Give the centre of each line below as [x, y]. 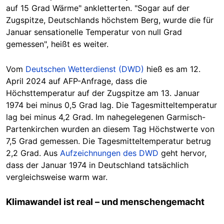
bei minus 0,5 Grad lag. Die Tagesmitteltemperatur [120, 105]
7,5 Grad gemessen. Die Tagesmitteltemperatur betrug [108, 141]
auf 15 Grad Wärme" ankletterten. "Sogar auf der [98, 8]
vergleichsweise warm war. [57, 177]
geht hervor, [182, 153]
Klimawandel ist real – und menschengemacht [105, 201]
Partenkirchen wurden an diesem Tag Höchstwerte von [110, 129]
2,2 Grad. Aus [33, 153]
